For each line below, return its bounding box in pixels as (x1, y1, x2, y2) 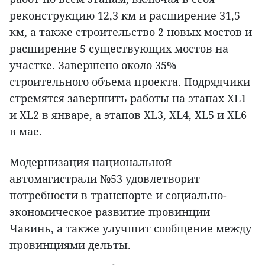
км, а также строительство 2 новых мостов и (9, 25, 252, 39)
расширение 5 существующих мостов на (9, 41, 228, 56)
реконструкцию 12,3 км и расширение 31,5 (9, 8, 240, 22)
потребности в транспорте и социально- (9, 188, 227, 202)
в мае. (9, 124, 42, 138)
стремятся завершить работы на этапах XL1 (9, 91, 247, 105)
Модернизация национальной (9, 155, 172, 169)
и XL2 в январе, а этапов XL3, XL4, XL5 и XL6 (9, 108, 247, 122)
